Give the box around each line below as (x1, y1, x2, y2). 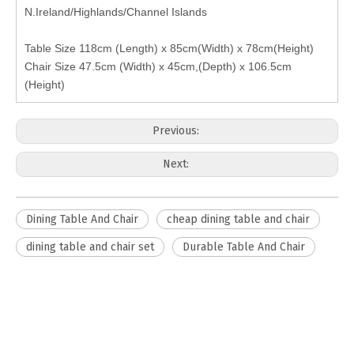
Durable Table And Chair (183, 240, 305, 254)
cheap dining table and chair (167, 213, 310, 226)
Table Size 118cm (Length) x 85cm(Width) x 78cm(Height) (24, 42, 314, 55)
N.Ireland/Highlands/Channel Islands (24, 6, 207, 18)
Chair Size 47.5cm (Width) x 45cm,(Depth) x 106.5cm (24, 60, 292, 73)
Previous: (152, 124, 202, 137)
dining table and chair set (26, 240, 154, 254)
